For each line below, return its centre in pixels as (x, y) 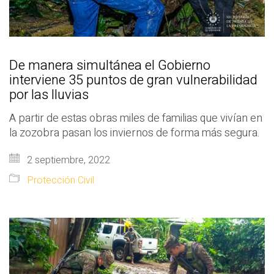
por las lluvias (49, 95)
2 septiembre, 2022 (67, 161)
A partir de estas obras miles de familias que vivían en (136, 119)
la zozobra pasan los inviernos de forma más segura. (135, 133)
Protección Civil (61, 181)
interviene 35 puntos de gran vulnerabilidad (133, 80)
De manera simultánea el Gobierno (110, 66)
